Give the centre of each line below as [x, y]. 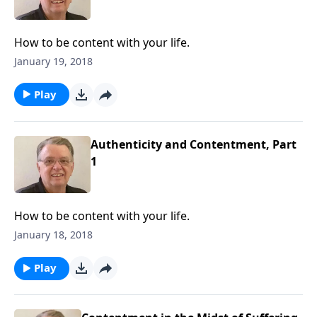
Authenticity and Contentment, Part [194, 144]
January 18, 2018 [53, 235]
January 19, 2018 [53, 61]
